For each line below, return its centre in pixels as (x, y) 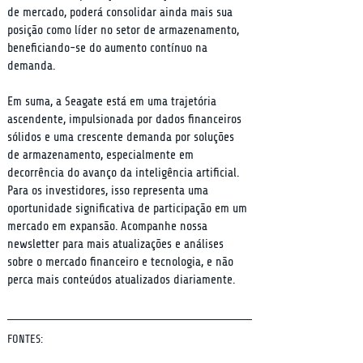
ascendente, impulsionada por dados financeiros (126, 120)
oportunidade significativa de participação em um (129, 209)
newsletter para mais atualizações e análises (117, 244)
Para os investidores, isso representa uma (109, 191)
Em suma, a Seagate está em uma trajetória (113, 102)
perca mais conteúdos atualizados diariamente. (121, 280)
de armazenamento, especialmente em (102, 155)
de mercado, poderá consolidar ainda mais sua (122, 13)
